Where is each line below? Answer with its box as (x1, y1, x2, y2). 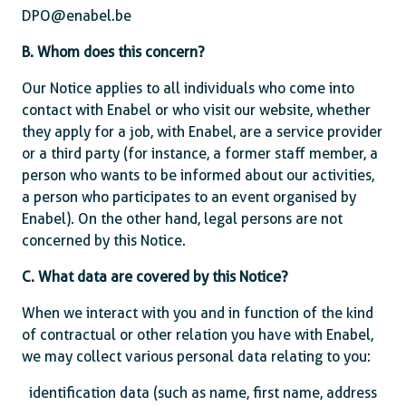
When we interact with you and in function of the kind (22, 304, 373, 322)
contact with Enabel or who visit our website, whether (22, 101, 371, 119)
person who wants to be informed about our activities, (22, 167, 374, 184)
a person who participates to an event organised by (22, 188, 356, 206)
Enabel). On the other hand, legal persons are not (22, 210, 343, 227)
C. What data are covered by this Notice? (22, 268, 288, 285)
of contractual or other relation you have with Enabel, (22, 326, 373, 343)
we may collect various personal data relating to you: (22, 348, 371, 365)
